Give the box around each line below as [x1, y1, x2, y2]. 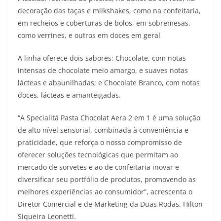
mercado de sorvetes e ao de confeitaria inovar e [18, 162, 179, 172]
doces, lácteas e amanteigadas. [18, 90, 121, 100]
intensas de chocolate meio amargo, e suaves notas [18, 66, 188, 75]
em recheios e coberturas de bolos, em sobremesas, [18, 18, 190, 28]
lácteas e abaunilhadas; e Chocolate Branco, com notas [18, 78, 200, 87]
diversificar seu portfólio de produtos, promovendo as [18, 175, 196, 184]
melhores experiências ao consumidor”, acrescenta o [18, 187, 192, 196]
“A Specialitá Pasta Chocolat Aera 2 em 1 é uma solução [18, 113, 200, 122]
